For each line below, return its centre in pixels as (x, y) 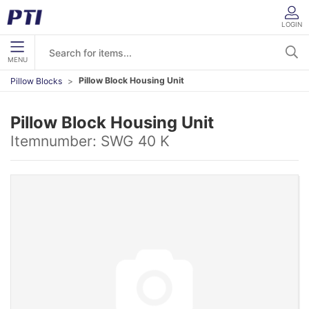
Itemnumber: (56, 141)
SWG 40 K (135, 141)
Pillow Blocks (36, 81)
